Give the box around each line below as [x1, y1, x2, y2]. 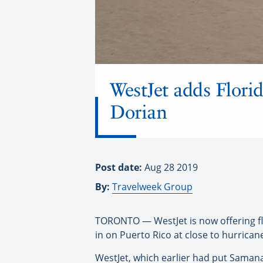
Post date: [95, 160, 144, 174]
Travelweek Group [112, 180, 193, 193]
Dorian [110, 100, 167, 123]
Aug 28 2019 [144, 160, 198, 174]
